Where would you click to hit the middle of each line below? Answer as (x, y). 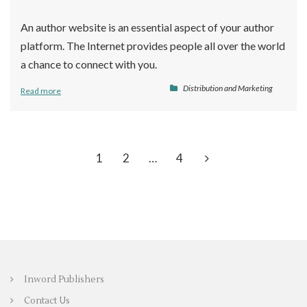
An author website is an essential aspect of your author (147, 27)
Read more (41, 90)
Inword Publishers (64, 279)
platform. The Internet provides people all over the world (153, 45)
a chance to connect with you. (89, 64)
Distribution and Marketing (228, 88)
